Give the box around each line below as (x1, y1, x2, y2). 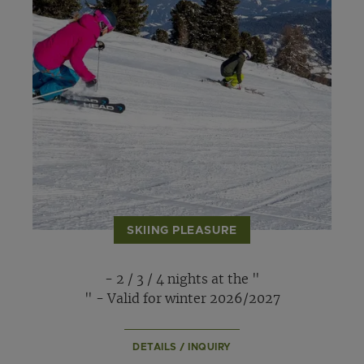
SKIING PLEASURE (127, 225, 237, 237)
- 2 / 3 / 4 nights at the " (104, 273, 260, 287)
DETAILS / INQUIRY (132, 341, 232, 352)
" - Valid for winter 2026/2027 (84, 292, 280, 306)
